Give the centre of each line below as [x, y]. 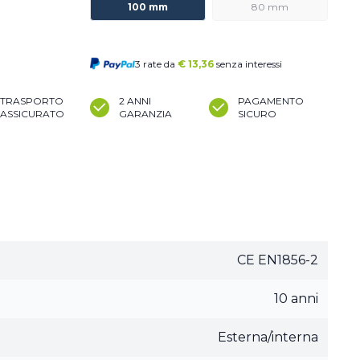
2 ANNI [135, 101]
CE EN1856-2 [278, 260]
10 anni [296, 299]
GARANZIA [145, 114]
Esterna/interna [268, 337]
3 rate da [156, 64]
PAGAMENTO [271, 101]
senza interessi [249, 64]
